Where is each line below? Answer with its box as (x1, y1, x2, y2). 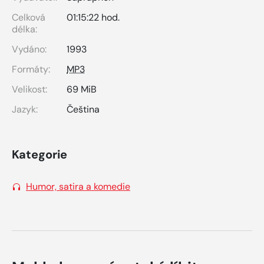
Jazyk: (12, 103, 38, 115)
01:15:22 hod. (67, 11, 120, 24)
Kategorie (12, 146, 67, 162)
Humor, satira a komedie (26, 180, 130, 193)
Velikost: (12, 82, 47, 95)
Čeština (67, 103, 100, 115)
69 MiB (67, 82, 97, 95)
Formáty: (12, 62, 50, 75)
